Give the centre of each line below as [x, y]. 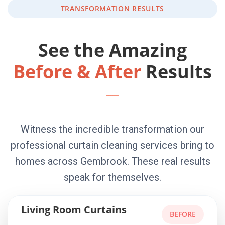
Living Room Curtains [74, 210]
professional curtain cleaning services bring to [113, 145]
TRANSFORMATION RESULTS [113, 8]
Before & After [77, 72]
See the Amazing [113, 50]
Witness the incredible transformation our [113, 129]
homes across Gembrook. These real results [113, 161]
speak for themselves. [113, 177]
